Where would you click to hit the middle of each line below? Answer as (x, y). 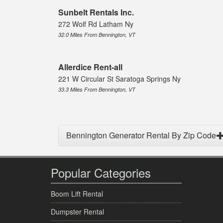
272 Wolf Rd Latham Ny (96, 24)
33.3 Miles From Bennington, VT (97, 90)
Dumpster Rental (77, 212)
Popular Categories (101, 173)
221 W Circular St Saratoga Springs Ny (119, 79)
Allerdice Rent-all (90, 67)
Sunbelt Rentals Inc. (96, 12)
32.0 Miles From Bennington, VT (97, 35)
